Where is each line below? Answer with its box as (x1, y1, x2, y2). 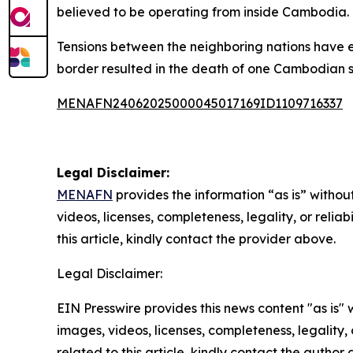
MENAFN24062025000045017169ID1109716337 (57, 95, 343, 112)
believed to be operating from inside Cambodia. (57, 4, 349, 20)
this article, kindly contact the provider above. (57, 231, 336, 247)
